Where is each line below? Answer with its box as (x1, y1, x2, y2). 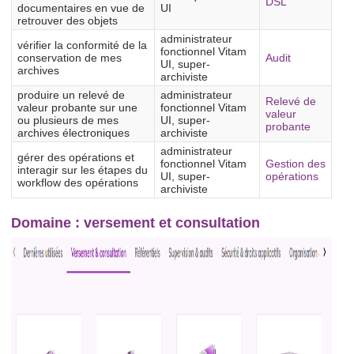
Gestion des (265, 157, 326, 171)
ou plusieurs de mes (17, 114, 119, 127)
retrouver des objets (17, 14, 118, 28)
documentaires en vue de (17, 2, 145, 15)
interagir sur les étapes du (17, 164, 148, 177)
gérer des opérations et (17, 151, 134, 164)
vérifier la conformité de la (17, 39, 147, 52)
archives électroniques (17, 126, 130, 140)
